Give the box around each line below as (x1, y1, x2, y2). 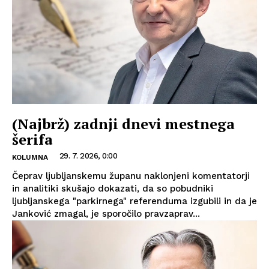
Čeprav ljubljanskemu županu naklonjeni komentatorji (12, 171, 250, 182)
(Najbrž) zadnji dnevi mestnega (12, 114, 235, 134)
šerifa (12, 130, 53, 150)
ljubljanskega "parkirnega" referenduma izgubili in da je (12, 196, 257, 207)
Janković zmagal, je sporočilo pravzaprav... (12, 208, 200, 220)
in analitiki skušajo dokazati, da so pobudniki (12, 183, 213, 195)
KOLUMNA (12, 153, 48, 162)
